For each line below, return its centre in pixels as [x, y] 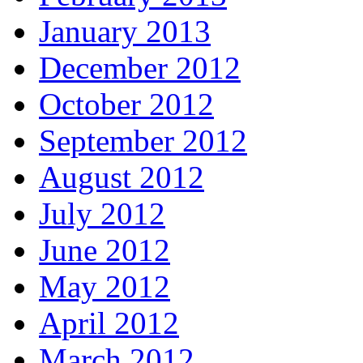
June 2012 [105, 250]
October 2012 [126, 105]
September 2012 [143, 141]
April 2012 [109, 323]
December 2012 [140, 68]
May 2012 [105, 287]
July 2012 [102, 214]
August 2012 [122, 177]
